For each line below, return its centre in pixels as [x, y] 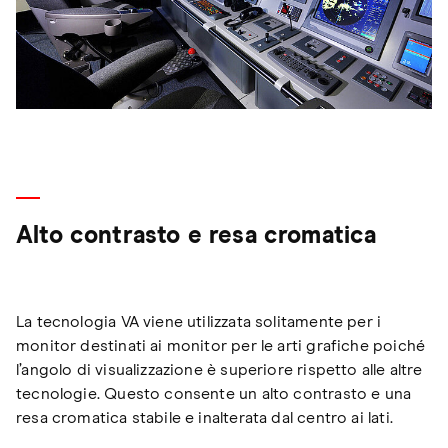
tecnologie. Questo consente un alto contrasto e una [214, 394]
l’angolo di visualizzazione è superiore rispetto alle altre [219, 370]
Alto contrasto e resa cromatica [196, 236]
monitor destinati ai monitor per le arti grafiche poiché [221, 346]
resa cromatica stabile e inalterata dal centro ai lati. [204, 418]
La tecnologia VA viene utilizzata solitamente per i [199, 322]
